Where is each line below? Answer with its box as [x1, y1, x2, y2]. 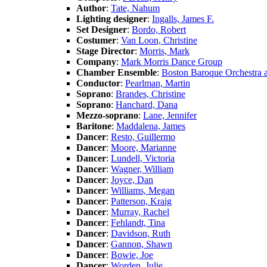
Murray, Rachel [111, 206, 169, 217]
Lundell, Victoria [111, 153, 175, 163]
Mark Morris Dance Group [121, 56, 222, 67]
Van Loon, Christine [121, 35, 197, 45]
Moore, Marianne [111, 142, 176, 153]
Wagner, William [111, 163, 173, 174]
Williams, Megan [111, 185, 175, 195]
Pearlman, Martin [125, 77, 190, 88]
